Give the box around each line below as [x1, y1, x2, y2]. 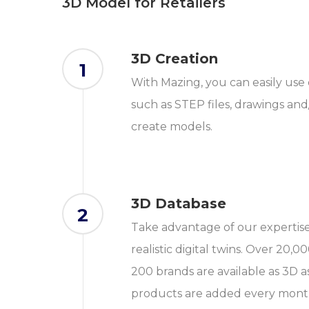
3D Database [131, 195, 227, 212]
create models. [131, 120, 213, 134]
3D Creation [131, 50, 219, 68]
